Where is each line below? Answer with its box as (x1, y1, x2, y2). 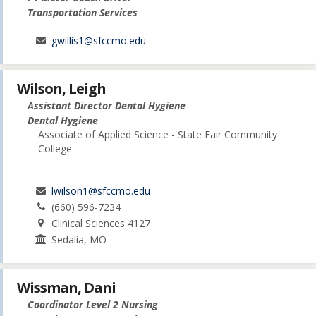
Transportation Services (28, 5, 138, 19)
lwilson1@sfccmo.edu (51, 184, 151, 198)
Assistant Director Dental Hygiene (28, 99, 186, 113)
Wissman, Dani (17, 278, 116, 298)
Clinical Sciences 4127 (51, 217, 151, 231)
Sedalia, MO (51, 233, 107, 247)
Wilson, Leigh (17, 79, 106, 99)
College (38, 142, 72, 156)
